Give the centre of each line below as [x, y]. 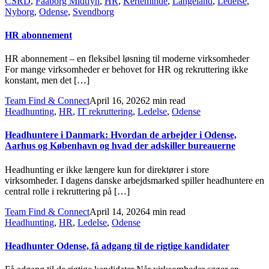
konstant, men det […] [47, 80]
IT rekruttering [105, 112]
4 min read [165, 211]
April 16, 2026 [117, 101]
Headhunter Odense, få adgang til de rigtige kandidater [117, 246]
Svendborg [93, 11]
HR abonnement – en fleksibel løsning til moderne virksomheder [127, 59]
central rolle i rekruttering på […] [67, 191]
